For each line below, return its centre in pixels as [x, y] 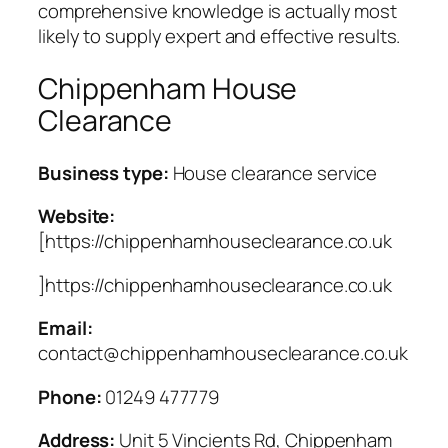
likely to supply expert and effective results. [219, 36]
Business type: [103, 172]
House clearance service [275, 172]
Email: [65, 328]
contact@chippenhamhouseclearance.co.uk [223, 353]
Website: [77, 216]
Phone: [70, 396]
